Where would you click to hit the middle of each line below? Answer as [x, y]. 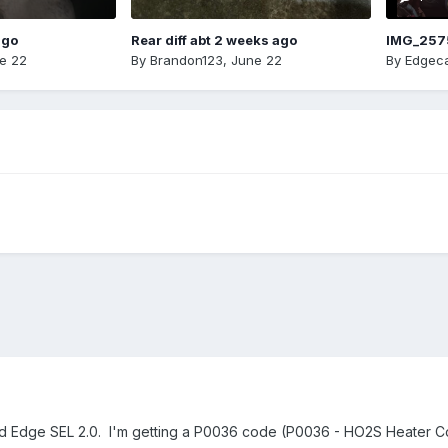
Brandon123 [186, 59]
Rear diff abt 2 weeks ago [213, 39]
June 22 [256, 59]
